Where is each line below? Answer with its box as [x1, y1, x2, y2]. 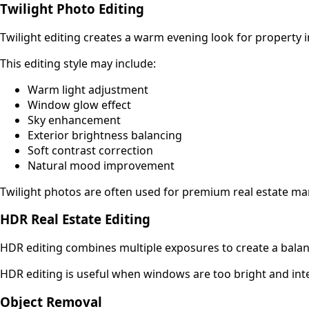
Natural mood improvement [28, 157, 175, 173]
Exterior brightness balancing [28, 127, 182, 143]
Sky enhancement [28, 112, 121, 128]
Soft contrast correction [28, 142, 153, 158]
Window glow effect [28, 97, 131, 112]
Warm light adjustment [28, 81, 148, 97]
